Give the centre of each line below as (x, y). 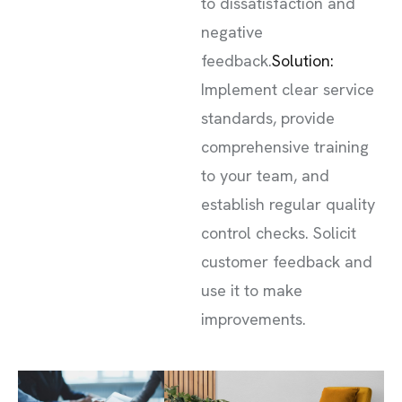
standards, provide (268, 118)
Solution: (303, 61)
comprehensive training (285, 147)
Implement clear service (288, 90)
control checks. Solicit (279, 233)
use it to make (252, 291)
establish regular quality (288, 205)
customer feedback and (287, 262)
